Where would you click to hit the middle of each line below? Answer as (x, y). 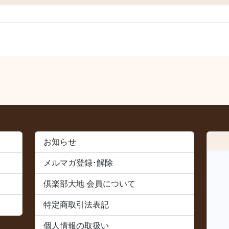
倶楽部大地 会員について (89, 184)
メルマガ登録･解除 (78, 163)
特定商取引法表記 (76, 204)
